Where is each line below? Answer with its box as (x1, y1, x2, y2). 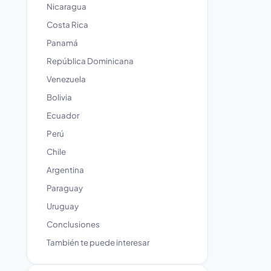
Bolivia (47, 92, 72, 102)
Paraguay (47, 183, 83, 193)
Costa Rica (47, 19, 88, 30)
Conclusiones (47, 219, 100, 229)
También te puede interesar (47, 237, 149, 247)
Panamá (47, 38, 78, 48)
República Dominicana (47, 56, 134, 66)
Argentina (47, 165, 84, 175)
